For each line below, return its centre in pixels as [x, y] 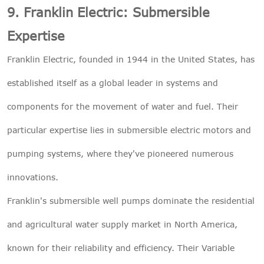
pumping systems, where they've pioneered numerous [120, 153]
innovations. [33, 177]
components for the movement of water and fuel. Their [123, 106]
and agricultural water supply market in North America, [122, 224]
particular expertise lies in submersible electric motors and [129, 130]
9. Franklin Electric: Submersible [108, 12]
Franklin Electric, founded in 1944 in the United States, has [131, 59]
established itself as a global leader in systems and [113, 82]
